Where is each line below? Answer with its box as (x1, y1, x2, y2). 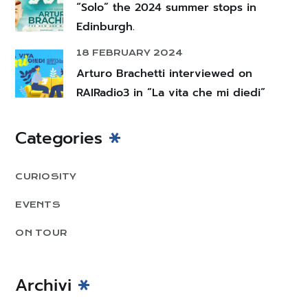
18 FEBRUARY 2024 (76, 47, 184, 58)
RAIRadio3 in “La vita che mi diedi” (76, 84, 266, 101)
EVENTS (15, 199, 60, 210)
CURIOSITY (15, 170, 77, 181)
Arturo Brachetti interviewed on (76, 65, 253, 82)
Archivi (15, 272, 72, 298)
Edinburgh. (76, 18, 135, 35)
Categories (15, 125, 103, 151)
